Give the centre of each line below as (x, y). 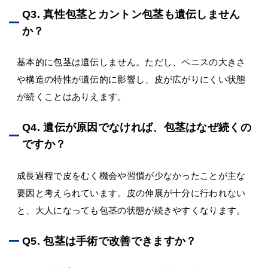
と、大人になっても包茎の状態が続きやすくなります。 (131, 210)
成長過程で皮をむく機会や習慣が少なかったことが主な (131, 175)
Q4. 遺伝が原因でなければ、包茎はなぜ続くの (137, 128)
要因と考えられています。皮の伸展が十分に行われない (131, 193)
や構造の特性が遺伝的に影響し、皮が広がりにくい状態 (131, 79)
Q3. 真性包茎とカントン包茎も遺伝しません (131, 14)
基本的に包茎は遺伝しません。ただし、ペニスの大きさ (131, 62)
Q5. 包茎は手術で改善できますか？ (109, 241)
